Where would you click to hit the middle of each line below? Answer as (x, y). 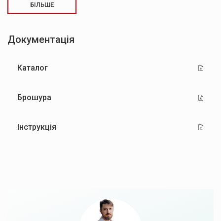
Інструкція (37, 127)
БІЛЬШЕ (42, 5)
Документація (41, 39)
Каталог (33, 68)
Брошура (34, 97)
